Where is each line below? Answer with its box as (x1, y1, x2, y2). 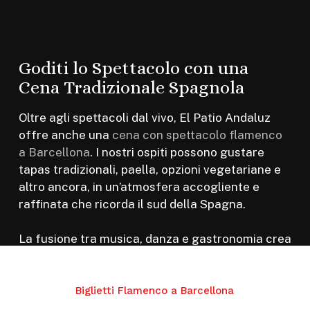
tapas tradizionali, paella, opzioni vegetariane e (18, 162, 281, 176)
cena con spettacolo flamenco (111, 127, 282, 142)
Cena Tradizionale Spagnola (18, 76, 244, 98)
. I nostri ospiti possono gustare (89, 145, 264, 159)
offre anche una (18, 127, 112, 142)
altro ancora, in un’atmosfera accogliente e (18, 179, 259, 194)
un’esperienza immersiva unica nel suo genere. (18, 249, 277, 264)
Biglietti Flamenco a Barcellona (75, 284, 235, 297)
